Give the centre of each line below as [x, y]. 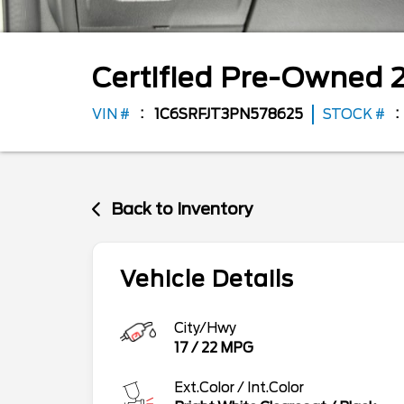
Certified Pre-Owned [241, 78]
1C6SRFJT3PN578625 [229, 115]
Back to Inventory [183, 209]
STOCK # [354, 115]
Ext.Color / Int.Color [239, 387]
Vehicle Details [207, 279]
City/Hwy [205, 328]
